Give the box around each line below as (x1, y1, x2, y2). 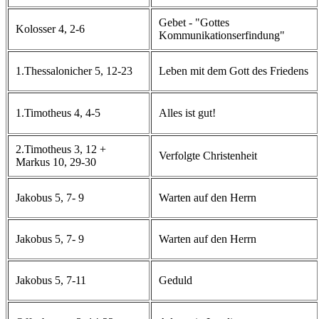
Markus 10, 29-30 (16, 155, 96, 168)
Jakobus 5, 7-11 (16, 273, 86, 286)
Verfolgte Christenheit (159, 149, 257, 162)
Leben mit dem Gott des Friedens (159, 64, 308, 77)
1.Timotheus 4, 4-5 (16, 106, 100, 119)
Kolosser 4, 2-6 (16, 22, 85, 35)
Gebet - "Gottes (159, 16, 229, 28)
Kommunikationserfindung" (159, 28, 285, 41)
